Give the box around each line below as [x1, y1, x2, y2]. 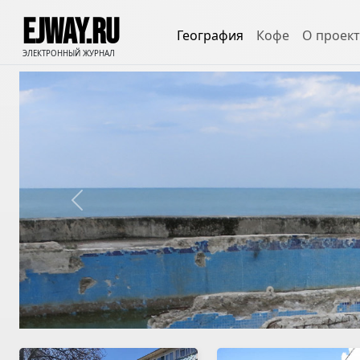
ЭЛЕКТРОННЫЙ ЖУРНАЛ [22, 47, 115, 59]
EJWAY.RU [22, 11, 119, 54]
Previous [76, 199, 129, 218]
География [177, 27, 243, 44]
